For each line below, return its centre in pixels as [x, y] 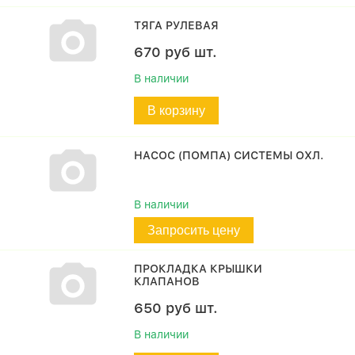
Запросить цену [194, 230]
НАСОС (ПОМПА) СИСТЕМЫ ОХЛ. [229, 155]
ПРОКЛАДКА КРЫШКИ [198, 269]
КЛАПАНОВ [167, 281]
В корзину [177, 111]
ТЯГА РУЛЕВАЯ [177, 25]
